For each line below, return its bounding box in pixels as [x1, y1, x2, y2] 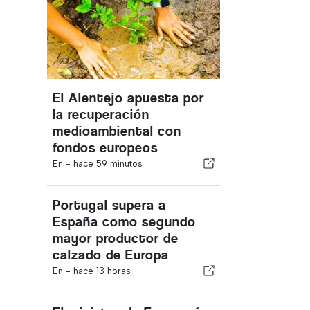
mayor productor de [53, 230, 179, 246]
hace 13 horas [73, 266, 131, 276]
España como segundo [53, 214, 196, 230]
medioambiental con [53, 123, 181, 139]
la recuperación [53, 107, 149, 122]
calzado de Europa [53, 247, 169, 263]
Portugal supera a [53, 197, 166, 213]
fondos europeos [53, 140, 158, 156]
